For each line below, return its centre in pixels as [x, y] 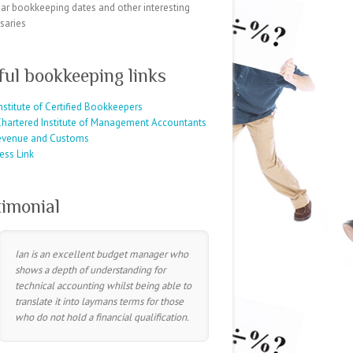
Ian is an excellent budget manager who [102, 254]
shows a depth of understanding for [91, 270]
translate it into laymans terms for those [100, 301]
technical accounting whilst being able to [104, 286]
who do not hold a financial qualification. [102, 317]
